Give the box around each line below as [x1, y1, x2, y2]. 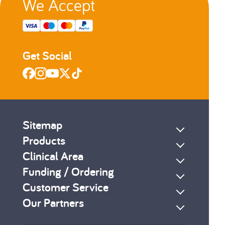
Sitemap [23, 117, 62, 133]
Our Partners [23, 195, 84, 211]
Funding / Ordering [23, 164, 114, 180]
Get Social [23, 48, 72, 64]
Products [23, 133, 65, 149]
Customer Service [23, 179, 108, 195]
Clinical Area [23, 148, 83, 164]
